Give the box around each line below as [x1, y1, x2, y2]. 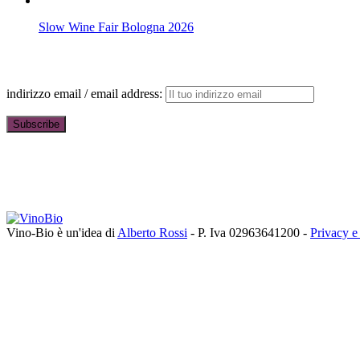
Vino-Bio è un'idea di [6, 225, 117, 239]
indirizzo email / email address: [6, 86, 166, 100]
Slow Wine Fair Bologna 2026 [39, 19, 194, 34]
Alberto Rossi [117, 225, 187, 239]
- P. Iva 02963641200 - [187, 225, 310, 239]
